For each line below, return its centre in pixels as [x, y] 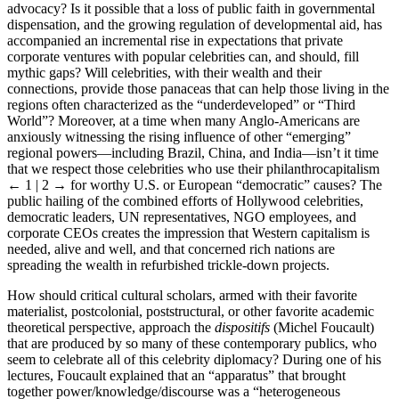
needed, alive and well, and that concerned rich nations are [171, 265]
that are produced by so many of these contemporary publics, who [192, 360]
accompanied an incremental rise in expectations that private [175, 57]
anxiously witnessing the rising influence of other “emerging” [179, 153]
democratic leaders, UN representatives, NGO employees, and [182, 233]
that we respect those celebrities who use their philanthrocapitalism [193, 185]
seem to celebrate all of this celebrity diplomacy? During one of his [194, 376]
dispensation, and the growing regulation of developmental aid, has [195, 41]
